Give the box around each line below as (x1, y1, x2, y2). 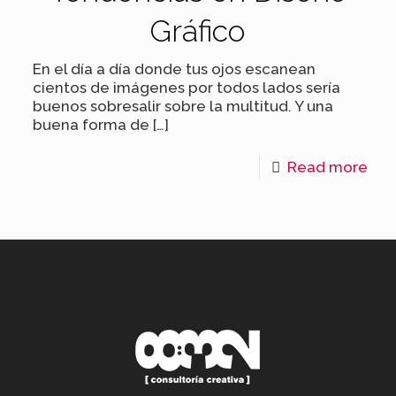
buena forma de (33, 115, 150, 133)
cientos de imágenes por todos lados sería (33, 78, 341, 96)
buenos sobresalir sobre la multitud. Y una (33, 96, 334, 115)
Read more (286, 157, 368, 176)
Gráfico (150, 12, 246, 49)
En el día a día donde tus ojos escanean (33, 59, 316, 78)
